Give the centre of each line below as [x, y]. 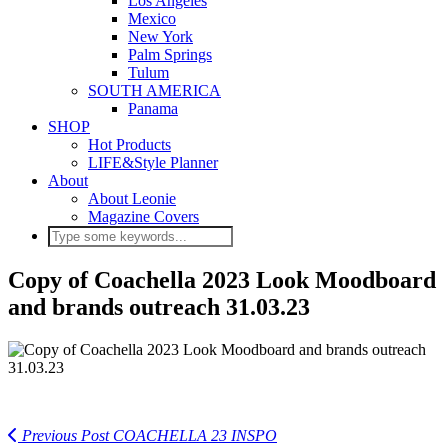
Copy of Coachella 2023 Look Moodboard [222, 279]
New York [160, 36]
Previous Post [63, 435]
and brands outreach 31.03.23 [159, 306]
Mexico [152, 18]
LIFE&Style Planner [153, 162]
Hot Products [129, 144]
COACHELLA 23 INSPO [193, 435]
